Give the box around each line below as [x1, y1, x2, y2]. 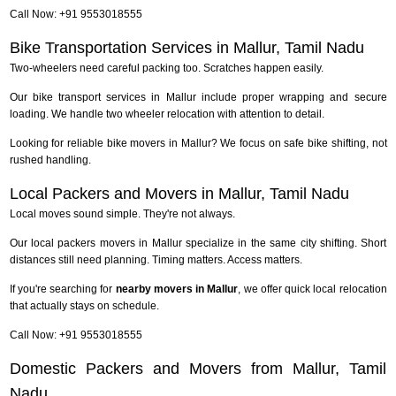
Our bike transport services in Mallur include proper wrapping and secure [9, 90, 387, 103]
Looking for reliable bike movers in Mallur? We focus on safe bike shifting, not [9, 136, 387, 149]
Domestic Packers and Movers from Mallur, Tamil [9, 359, 387, 377]
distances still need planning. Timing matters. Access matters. [9, 253, 302, 266]
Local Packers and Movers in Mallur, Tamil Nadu [9, 184, 349, 202]
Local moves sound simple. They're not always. [9, 207, 235, 220]
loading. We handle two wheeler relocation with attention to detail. [9, 107, 324, 120]
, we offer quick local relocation [238, 282, 387, 295]
